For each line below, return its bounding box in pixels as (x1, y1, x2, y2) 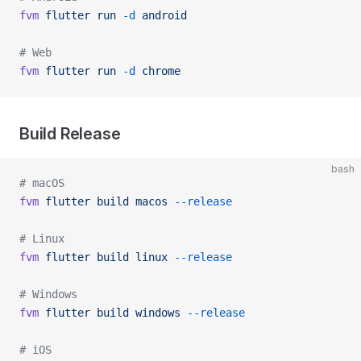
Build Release (19, 124, 121, 143)
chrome (135, 64, 180, 77)
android (135, 9, 187, 22)
